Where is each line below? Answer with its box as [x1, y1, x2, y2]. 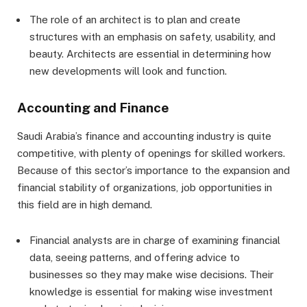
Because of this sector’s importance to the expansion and [17, 164, 290, 176]
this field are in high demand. [17, 198, 152, 210]
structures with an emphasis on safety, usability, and [29, 31, 275, 43]
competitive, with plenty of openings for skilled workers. [17, 147, 285, 159]
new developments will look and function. [29, 65, 227, 77]
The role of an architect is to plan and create [29, 14, 241, 26]
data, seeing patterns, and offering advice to [29, 251, 240, 263]
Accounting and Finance [17, 100, 169, 116]
